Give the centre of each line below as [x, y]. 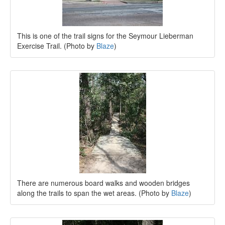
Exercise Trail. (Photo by [57, 45]
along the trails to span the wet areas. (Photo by [94, 193]
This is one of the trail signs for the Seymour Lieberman [105, 35]
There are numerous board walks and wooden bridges [103, 183]
